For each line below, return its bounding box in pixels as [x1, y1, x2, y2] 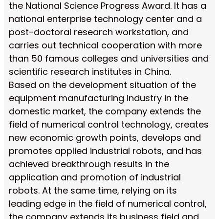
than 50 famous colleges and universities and [9, 52, 209, 65]
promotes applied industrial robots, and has [9, 144, 202, 157]
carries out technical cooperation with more [9, 39, 202, 51]
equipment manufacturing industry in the [9, 91, 188, 104]
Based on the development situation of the [9, 78, 196, 91]
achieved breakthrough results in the [9, 157, 169, 170]
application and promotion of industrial [9, 171, 181, 183]
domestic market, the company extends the [9, 105, 201, 117]
